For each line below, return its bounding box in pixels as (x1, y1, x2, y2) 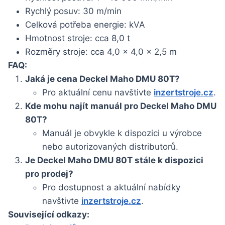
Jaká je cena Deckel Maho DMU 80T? (25, 73, 180, 84)
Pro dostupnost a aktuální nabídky (42, 182, 180, 192)
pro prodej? (25, 168, 73, 179)
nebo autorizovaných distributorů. (42, 141, 178, 152)
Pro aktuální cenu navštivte (42, 87, 154, 97)
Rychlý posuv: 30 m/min (25, 6, 122, 16)
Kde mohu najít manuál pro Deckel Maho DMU (25, 100, 216, 111)
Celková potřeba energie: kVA (25, 19, 145, 30)
